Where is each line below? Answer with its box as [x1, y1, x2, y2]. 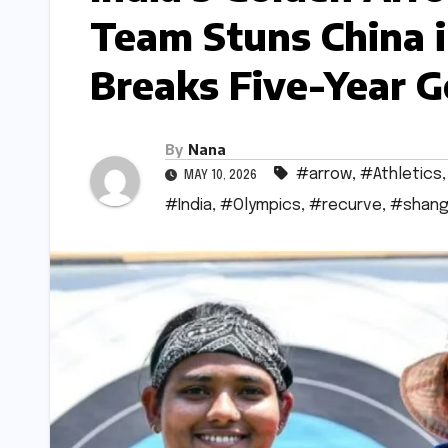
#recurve [309, 197, 382, 215]
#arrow [296, 166, 352, 184]
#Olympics [220, 197, 301, 215]
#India [165, 197, 212, 215]
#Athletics [360, 166, 442, 184]
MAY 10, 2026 [181, 170, 260, 183]
